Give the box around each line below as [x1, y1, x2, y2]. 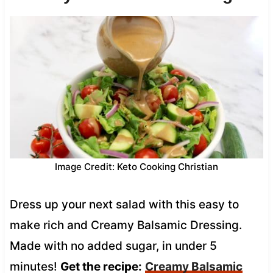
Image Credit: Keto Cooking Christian [55, 160, 218, 172]
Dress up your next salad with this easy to [9, 197, 239, 211]
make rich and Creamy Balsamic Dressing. [9, 218, 242, 232]
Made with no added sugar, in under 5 [9, 238, 217, 253]
